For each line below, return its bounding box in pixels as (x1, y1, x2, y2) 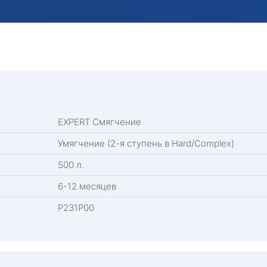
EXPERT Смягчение (58, 116, 141, 128)
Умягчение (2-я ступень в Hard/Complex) (58, 138, 234, 150)
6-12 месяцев (58, 181, 116, 193)
